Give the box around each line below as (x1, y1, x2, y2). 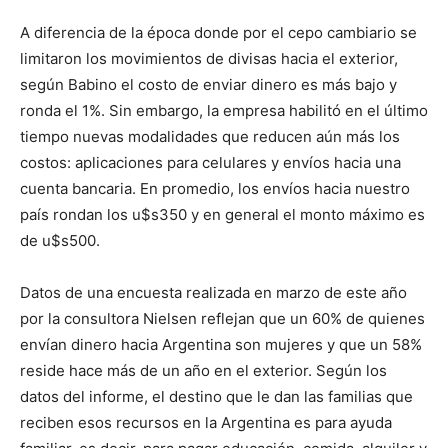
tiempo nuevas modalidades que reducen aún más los (20, 127, 400, 146)
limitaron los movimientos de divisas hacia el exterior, (20, 49, 398, 68)
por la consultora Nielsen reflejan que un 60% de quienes (20, 309, 425, 328)
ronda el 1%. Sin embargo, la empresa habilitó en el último (20, 101, 428, 120)
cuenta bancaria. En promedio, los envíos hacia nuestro (20, 179, 410, 198)
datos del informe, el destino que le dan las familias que (20, 387, 413, 406)
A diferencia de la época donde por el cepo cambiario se (20, 23, 417, 42)
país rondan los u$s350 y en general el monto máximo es (20, 205, 425, 224)
